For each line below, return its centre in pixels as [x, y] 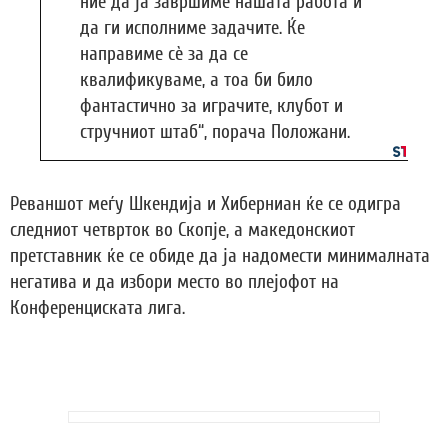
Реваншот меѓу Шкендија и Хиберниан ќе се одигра [205, 203]
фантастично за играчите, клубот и [211, 105]
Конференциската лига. [97, 307]
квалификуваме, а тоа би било [196, 79]
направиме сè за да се [164, 53]
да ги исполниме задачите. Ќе [192, 27]
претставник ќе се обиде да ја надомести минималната [220, 255]
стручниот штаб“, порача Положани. [215, 131]
